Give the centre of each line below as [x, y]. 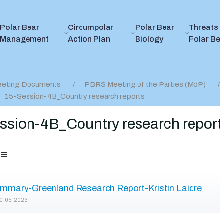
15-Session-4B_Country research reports [75, 96]
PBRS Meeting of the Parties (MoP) [145, 84]
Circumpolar [90, 27]
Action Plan [89, 39]
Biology [149, 39]
